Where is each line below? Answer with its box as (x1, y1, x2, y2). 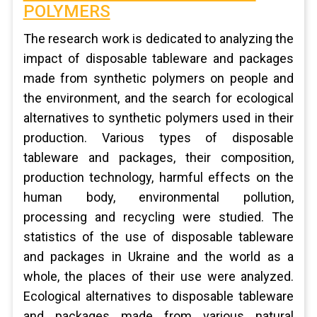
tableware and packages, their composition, (23, 150, 294, 165)
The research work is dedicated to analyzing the (23, 31, 294, 46)
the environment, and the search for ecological (23, 91, 294, 105)
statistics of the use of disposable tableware (23, 229, 294, 244)
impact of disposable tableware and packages (23, 51, 294, 66)
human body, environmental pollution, (23, 190, 294, 204)
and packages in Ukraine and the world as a (23, 249, 294, 264)
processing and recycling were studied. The (23, 209, 294, 224)
